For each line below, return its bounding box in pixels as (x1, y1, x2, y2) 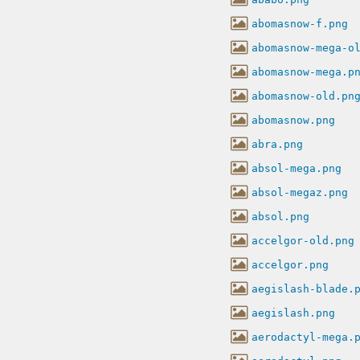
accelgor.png (252, 258, 329, 271)
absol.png (252, 210, 309, 223)
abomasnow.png (252, 113, 335, 126)
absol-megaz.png (252, 186, 348, 198)
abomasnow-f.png (252, 17, 348, 30)
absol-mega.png (252, 162, 342, 174)
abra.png (252, 137, 303, 150)
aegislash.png (252, 306, 335, 319)
